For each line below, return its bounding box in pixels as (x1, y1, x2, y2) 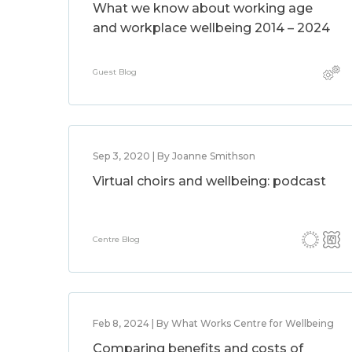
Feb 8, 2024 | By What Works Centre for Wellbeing (93, 317, 334, 329)
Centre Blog (93, 234, 140, 244)
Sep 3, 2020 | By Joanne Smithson (93, 150, 255, 162)
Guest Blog (93, 67, 137, 77)
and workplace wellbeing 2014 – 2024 (93, 20, 330, 35)
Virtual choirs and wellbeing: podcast (93, 174, 326, 189)
